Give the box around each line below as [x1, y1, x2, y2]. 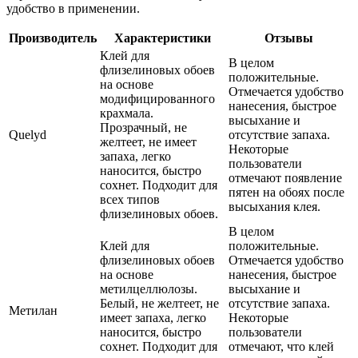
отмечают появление [229, 170, 342, 185]
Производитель [9, 30, 97, 45]
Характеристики [114, 30, 211, 45]
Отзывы [265, 30, 313, 45]
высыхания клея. [229, 199, 320, 213]
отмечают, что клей [229, 339, 334, 353]
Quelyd [9, 127, 46, 141]
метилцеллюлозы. [100, 281, 197, 296]
